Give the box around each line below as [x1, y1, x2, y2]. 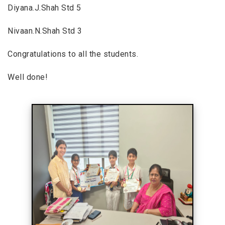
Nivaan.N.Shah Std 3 [8, 26, 82, 36]
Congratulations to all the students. [8, 49, 139, 59]
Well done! [8, 72, 48, 82]
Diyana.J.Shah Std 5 [8, 3, 81, 13]
